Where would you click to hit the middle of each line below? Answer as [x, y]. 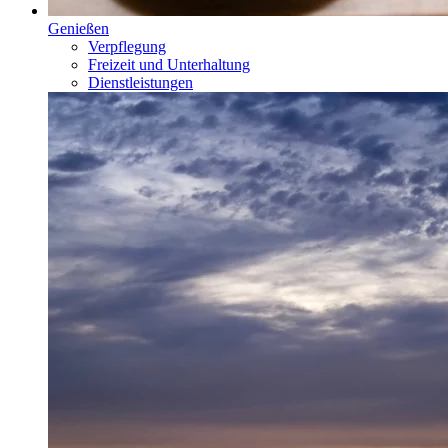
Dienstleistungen [140, 82]
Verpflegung [127, 46]
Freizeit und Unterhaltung [169, 64]
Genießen [78, 28]
